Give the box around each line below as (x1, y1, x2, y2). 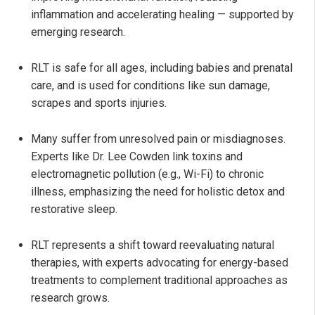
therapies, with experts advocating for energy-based (31, 256, 288, 270)
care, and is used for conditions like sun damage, (31, 79, 270, 93)
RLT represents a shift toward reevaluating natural (31, 238, 274, 252)
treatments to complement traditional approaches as (31, 274, 288, 288)
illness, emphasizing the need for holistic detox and (31, 185, 285, 199)
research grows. (31, 291, 110, 305)
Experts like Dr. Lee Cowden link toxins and (31, 150, 243, 164)
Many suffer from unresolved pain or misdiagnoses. (31, 132, 285, 146)
